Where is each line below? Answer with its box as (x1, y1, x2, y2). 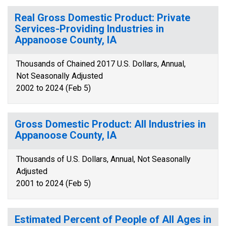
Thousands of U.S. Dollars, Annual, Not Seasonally (16, 154, 191, 164)
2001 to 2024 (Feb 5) (16, 179, 91, 188)
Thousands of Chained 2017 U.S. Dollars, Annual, (16, 59, 186, 69)
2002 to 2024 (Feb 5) (16, 83, 91, 93)
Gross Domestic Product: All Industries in (15, 118, 206, 130)
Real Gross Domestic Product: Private (15, 12, 190, 24)
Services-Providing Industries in (15, 23, 164, 35)
